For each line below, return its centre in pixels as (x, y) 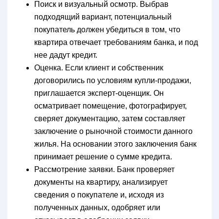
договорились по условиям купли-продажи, (113, 80)
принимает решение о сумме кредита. (104, 156)
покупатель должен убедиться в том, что (107, 29)
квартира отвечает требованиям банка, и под (116, 42)
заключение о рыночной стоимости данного (113, 131)
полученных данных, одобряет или (97, 207)
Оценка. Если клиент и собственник (99, 67)
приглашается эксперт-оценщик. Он (99, 93)
